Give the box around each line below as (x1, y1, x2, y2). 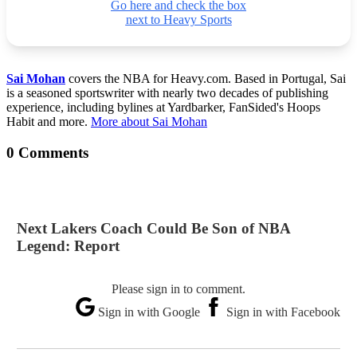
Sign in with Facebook (223, 305, 341, 320)
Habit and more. (6, 114, 91, 128)
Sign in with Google (95, 305, 204, 320)
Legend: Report (16, 237, 120, 255)
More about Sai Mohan (91, 114, 207, 128)
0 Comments (6, 143, 88, 161)
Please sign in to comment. (112, 282, 245, 296)
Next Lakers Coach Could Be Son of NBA (16, 220, 290, 237)
